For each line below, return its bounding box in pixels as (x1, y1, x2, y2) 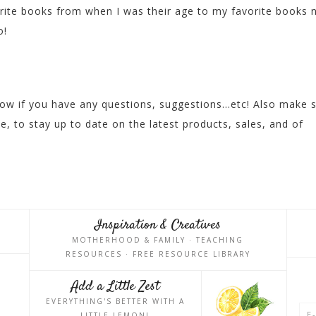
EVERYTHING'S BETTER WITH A (45, 296, 185, 307)
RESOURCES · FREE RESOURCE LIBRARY (65, 249, 250, 260)
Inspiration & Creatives (95, 215, 221, 236)
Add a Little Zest (71, 276, 159, 298)
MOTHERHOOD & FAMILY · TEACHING (72, 235, 244, 245)
